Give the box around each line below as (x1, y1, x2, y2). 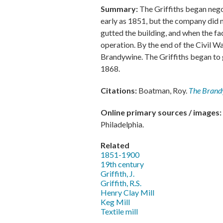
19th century (101, 159, 144, 169)
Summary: (101, 3, 139, 13)
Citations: (101, 85, 138, 95)
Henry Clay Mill (101, 187, 154, 197)
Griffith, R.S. (101, 178, 141, 188)
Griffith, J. (101, 168, 134, 178)
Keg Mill (101, 197, 130, 207)
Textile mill (101, 206, 138, 216)
